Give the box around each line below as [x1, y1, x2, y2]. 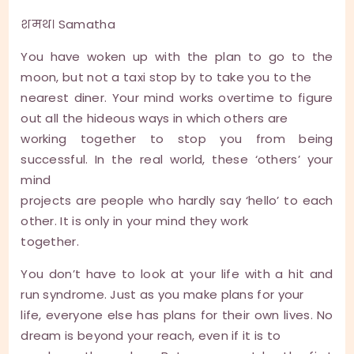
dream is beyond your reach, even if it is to [21, 327, 281, 345]
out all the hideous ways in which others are [21, 110, 288, 127]
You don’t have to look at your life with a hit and [21, 265, 333, 283]
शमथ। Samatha [21, 16, 115, 33]
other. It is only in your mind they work [21, 213, 249, 230]
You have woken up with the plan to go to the [21, 48, 333, 66]
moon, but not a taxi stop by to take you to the [21, 69, 312, 86]
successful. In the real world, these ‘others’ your [21, 151, 333, 168]
